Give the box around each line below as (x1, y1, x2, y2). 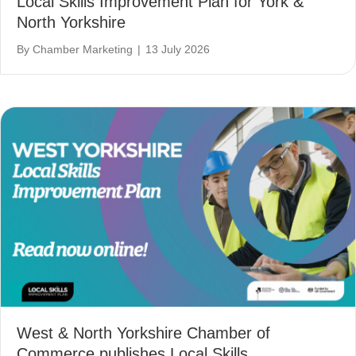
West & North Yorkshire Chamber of (17, 323, 270, 342)
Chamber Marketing (33, 43, 133, 56)
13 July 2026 (145, 43, 210, 56)
